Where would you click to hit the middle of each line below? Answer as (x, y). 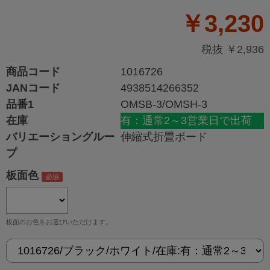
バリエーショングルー (60, 137)
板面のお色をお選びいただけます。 (59, 222)
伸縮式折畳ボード (164, 137)
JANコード (33, 88)
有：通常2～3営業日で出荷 (186, 121)
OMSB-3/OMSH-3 (164, 105)
